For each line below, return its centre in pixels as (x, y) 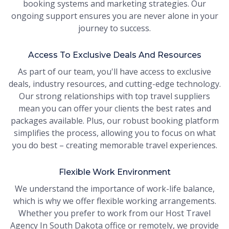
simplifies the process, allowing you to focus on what (114, 133)
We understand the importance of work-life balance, (114, 189)
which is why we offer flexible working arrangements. (114, 201)
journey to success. (114, 28)
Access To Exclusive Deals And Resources (114, 55)
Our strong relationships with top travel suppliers (114, 96)
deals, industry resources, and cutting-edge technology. (114, 84)
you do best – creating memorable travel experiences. (114, 145)
